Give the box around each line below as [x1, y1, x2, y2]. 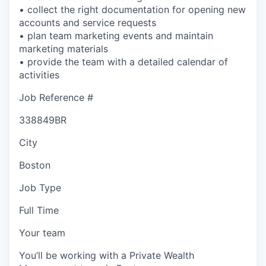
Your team [19, 226, 65, 239]
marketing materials [19, 42, 108, 55]
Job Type [19, 181, 61, 194]
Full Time [19, 204, 59, 216]
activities [19, 68, 59, 81]
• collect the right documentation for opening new [19, 3, 246, 15]
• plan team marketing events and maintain [19, 29, 213, 42]
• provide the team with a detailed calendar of [19, 55, 228, 68]
